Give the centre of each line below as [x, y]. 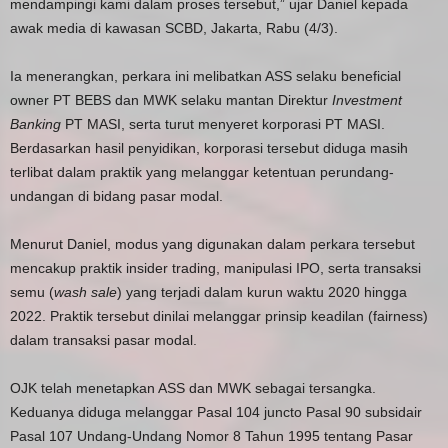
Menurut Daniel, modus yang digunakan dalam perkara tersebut [212, 244]
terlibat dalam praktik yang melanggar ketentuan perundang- [202, 172]
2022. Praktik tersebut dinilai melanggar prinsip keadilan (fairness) [219, 316]
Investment [367, 100]
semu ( [32, 292]
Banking [35, 124]
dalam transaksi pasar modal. [103, 340]
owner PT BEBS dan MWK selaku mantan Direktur [171, 100]
